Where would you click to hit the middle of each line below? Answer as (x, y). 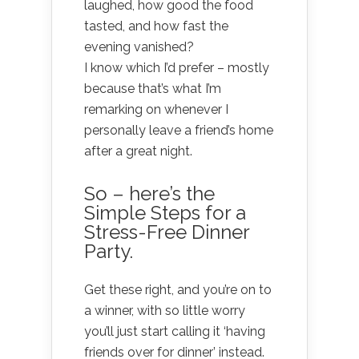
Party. (109, 251)
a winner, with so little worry (165, 310)
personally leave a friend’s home (179, 130)
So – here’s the (149, 193)
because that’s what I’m (153, 88)
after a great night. (138, 151)
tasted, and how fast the (156, 26)
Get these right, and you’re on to (178, 289)
